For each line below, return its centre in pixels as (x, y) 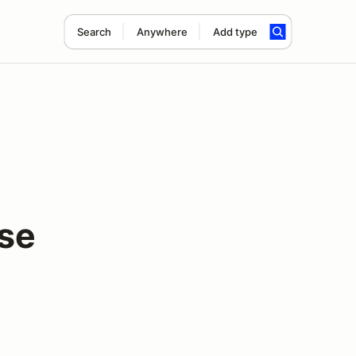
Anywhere (162, 32)
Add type (235, 32)
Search (94, 32)
